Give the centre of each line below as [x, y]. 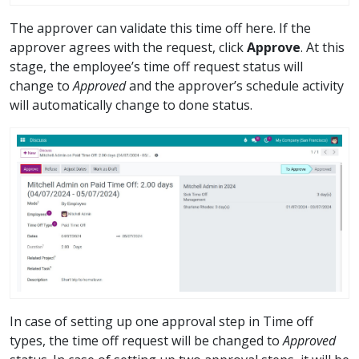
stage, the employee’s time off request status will [156, 67]
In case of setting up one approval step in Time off [161, 322]
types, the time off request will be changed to [146, 341]
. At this [323, 48]
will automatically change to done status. [131, 105]
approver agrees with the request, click [128, 48]
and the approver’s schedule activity [235, 86]
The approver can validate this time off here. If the [160, 28]
